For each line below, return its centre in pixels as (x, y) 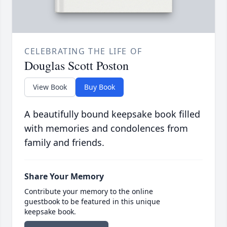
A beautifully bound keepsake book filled (112, 114)
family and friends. (64, 142)
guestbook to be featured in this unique (92, 201)
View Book (50, 87)
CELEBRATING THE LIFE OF (83, 51)
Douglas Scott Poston (77, 65)
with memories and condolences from (106, 128)
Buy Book (100, 87)
